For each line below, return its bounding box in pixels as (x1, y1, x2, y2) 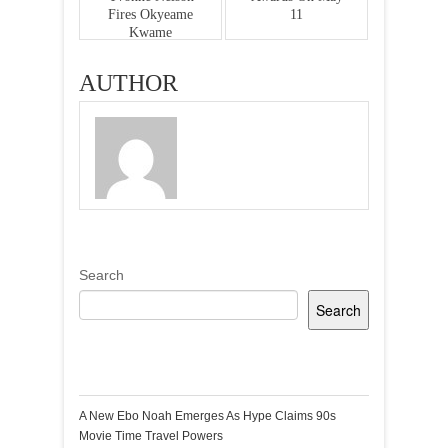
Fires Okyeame (108, 7, 193, 22)
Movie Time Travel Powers (79, 429, 223, 443)
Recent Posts (79, 354, 223, 385)
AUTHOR (79, 70, 178, 96)
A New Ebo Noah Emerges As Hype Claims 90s (79, 409, 336, 423)
